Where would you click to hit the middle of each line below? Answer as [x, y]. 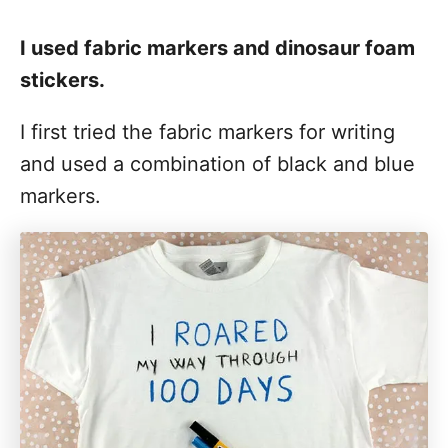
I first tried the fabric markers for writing [207, 132]
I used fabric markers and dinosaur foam [217, 48]
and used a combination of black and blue [217, 164]
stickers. [62, 80]
